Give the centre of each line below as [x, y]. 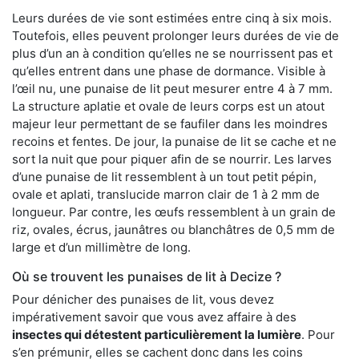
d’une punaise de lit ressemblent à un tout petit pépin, [164, 176]
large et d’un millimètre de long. [101, 247]
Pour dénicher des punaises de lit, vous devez [143, 299]
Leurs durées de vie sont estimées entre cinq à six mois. [172, 18]
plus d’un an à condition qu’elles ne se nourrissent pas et [172, 53]
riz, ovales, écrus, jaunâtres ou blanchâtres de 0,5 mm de [173, 229]
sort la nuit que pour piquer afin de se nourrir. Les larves [172, 159]
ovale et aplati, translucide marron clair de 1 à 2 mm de [166, 194]
